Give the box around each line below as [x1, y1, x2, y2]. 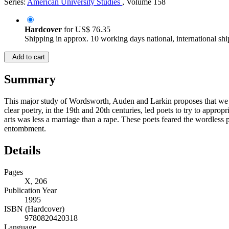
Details [4, 144, 40, 157]
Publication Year [4, 186, 57, 195]
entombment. [4, 124, 46, 133]
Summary [4, 73, 56, 86]
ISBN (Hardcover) [4, 204, 64, 214]
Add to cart [8, 53, 45, 61]
